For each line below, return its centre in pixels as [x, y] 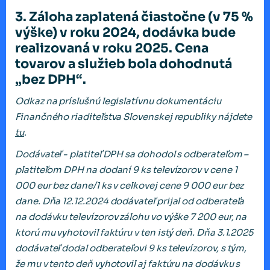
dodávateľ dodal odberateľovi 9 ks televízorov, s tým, [131, 248]
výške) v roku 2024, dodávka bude [125, 33]
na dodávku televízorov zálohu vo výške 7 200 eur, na [131, 217]
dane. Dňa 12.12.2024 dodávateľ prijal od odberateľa [130, 201]
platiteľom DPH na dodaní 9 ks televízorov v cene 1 [126, 170]
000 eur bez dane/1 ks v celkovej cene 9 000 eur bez [130, 186]
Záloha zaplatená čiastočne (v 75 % [141, 17]
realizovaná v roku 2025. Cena [112, 49]
